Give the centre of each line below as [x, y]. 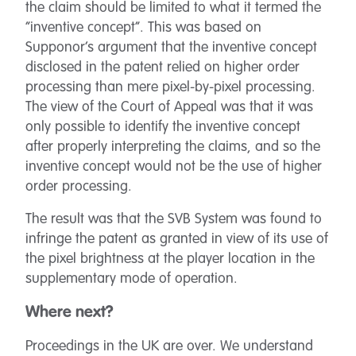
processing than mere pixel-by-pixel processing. [170, 87]
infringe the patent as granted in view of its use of [177, 239]
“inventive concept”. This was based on [143, 28]
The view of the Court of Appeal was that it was [169, 107]
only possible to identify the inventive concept [163, 127]
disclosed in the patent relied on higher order [163, 68]
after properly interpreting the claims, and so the [173, 147]
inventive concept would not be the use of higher [174, 167]
